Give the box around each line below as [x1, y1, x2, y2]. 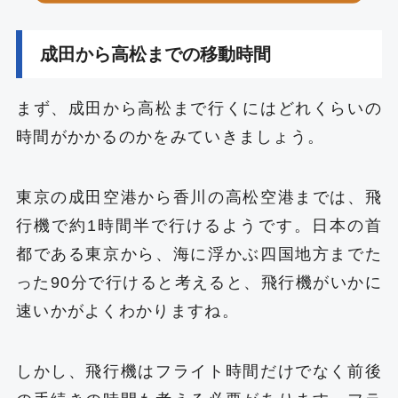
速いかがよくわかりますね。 [15, 302, 239, 321]
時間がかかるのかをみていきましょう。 [15, 128, 325, 147]
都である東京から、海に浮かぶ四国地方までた [15, 245, 383, 264]
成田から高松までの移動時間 [39, 44, 271, 64]
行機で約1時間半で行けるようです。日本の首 [15, 217, 383, 235]
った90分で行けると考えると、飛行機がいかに [15, 274, 383, 292]
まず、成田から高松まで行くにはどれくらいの [15, 99, 383, 118]
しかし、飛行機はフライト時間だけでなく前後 [15, 362, 383, 380]
